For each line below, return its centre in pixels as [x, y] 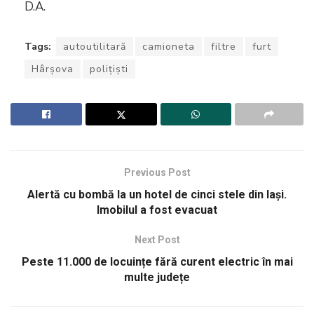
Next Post [157, 239]
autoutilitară [95, 46]
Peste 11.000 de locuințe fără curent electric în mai [157, 261]
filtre [224, 46]
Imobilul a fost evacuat [157, 210]
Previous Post [157, 172]
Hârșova [53, 69]
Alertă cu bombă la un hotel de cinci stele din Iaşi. [157, 194]
